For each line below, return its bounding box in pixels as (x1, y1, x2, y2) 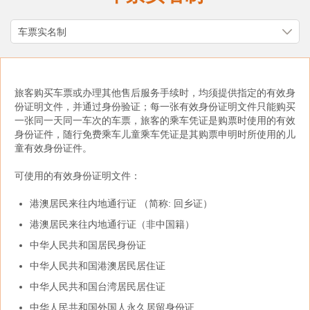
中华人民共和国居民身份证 (30, 239, 146, 250)
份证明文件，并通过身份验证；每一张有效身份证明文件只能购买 (15, 101, 295, 112)
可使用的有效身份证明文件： (15, 170, 140, 181)
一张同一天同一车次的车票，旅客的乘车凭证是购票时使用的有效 (15, 115, 295, 126)
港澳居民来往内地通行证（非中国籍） (30, 219, 194, 230)
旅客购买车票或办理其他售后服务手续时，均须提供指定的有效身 (15, 87, 295, 98)
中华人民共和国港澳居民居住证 (30, 260, 165, 271)
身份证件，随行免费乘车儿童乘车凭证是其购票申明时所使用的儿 (15, 129, 295, 140)
